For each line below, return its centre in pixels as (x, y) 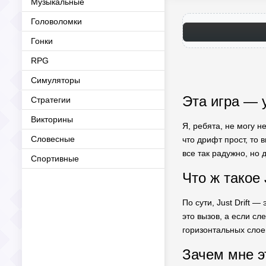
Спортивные (55, 159)
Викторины (52, 119)
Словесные (53, 139)
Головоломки (56, 21)
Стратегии (51, 100)
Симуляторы (56, 80)
